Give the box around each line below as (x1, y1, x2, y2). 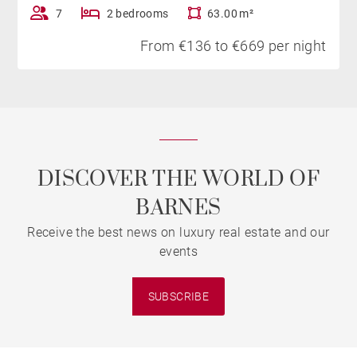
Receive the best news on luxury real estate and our (27, 225, 330, 240)
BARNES (135, 195, 222, 222)
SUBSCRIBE (147, 289, 210, 303)
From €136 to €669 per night (139, 37, 327, 54)
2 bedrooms (106, 6, 169, 20)
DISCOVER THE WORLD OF (37, 167, 320, 193)
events (159, 244, 198, 259)
